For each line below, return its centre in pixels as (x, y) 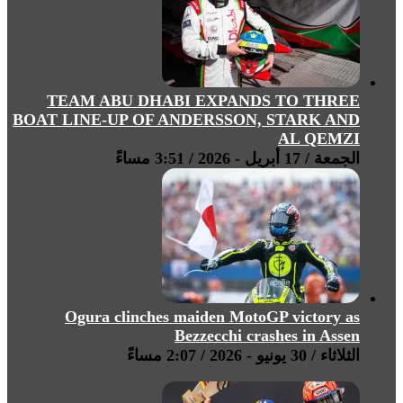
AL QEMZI (319, 139)
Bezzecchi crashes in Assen (267, 336)
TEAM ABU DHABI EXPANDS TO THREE (203, 101)
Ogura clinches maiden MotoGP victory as (212, 317)
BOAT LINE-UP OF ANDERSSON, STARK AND (186, 120)
